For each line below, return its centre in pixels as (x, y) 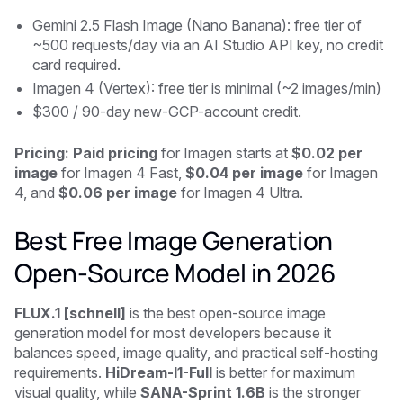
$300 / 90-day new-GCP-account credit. (167, 111)
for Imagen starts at (226, 152)
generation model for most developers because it (173, 332)
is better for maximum (286, 372)
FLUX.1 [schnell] (70, 313)
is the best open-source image (226, 313)
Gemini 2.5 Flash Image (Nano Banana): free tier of (197, 25)
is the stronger (313, 392)
